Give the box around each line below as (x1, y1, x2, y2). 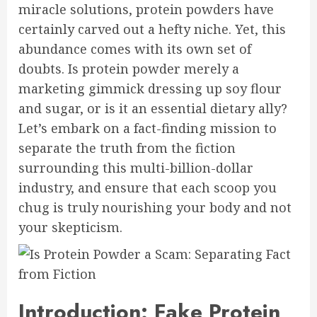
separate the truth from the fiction (18, 139, 236, 156)
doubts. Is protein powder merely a (18, 60, 239, 77)
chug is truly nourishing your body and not (18, 199, 292, 216)
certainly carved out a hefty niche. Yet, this (18, 21, 286, 38)
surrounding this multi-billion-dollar (18, 159, 253, 176)
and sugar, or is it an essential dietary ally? (18, 100, 287, 117)
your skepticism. (18, 219, 122, 236)
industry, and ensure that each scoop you (18, 179, 277, 196)
